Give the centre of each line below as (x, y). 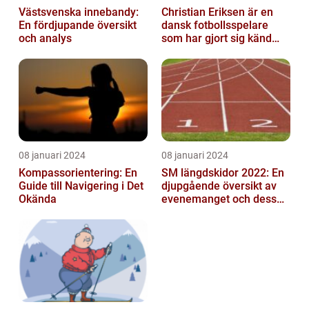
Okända (38, 199)
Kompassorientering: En (78, 173)
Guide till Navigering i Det (81, 186)
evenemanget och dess (219, 199)
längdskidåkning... (206, 226)
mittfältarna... (195, 65)
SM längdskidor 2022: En (223, 173)
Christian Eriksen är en (217, 12)
